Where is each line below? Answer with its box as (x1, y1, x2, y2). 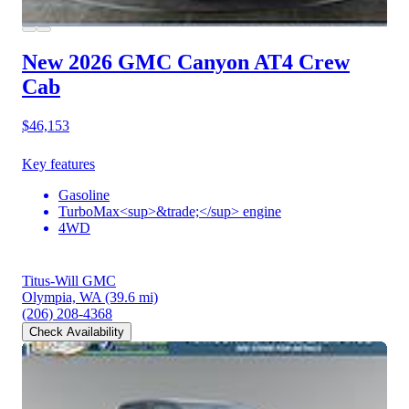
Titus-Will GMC (22, 272, 116, 288)
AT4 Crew (254, 49, 350, 74)
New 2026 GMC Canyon (22, 49, 249, 74)
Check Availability (29, 324, 124, 339)
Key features (22, 155, 95, 172)
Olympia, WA (22, 288, 101, 305)
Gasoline (58, 186, 110, 203)
